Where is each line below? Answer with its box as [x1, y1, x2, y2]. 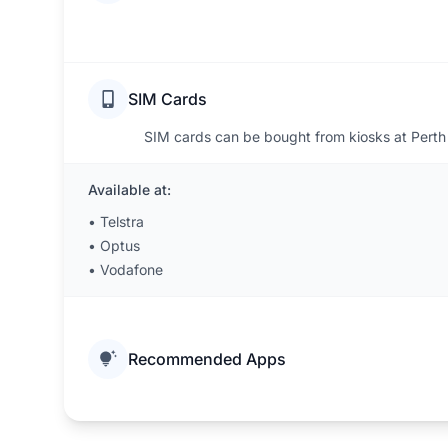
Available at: [88, 181, 171, 198]
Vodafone [100, 261, 163, 278]
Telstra [100, 213, 144, 230]
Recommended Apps [128, 349, 286, 369]
